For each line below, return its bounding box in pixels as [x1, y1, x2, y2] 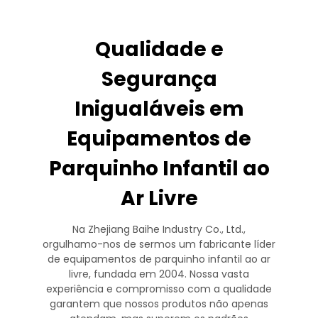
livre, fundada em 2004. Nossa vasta [69, 266, 249, 281]
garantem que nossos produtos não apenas [50, 296, 268, 311]
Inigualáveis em [74, 94, 244, 123]
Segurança [101, 65, 217, 93]
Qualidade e [94, 35, 224, 63]
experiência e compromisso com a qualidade [46, 281, 272, 296]
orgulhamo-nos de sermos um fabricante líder [43, 236, 275, 251]
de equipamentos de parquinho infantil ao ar [48, 251, 270, 266]
